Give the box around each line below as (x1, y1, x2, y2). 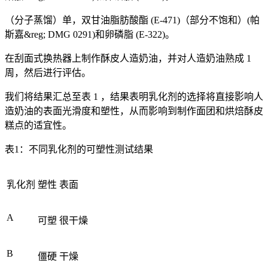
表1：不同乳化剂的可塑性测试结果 (5, 144, 153, 154)
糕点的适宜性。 (5, 120, 72, 130)
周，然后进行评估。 (5, 68, 91, 78)
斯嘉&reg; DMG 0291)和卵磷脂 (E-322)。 (5, 29, 175, 39)
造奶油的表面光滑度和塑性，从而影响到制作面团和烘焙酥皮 (5, 106, 263, 116)
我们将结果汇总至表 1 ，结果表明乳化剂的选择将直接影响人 (5, 92, 263, 102)
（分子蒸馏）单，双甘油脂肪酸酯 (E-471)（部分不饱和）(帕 (5, 15, 260, 25)
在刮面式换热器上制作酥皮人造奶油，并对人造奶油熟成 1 (5, 53, 251, 63)
